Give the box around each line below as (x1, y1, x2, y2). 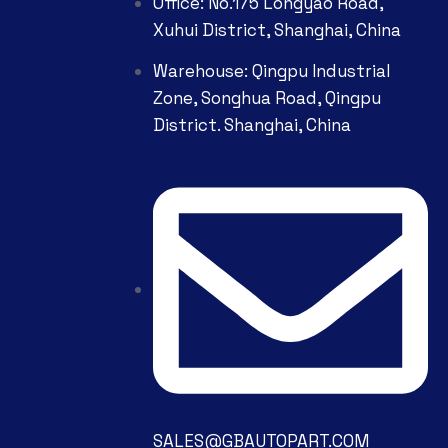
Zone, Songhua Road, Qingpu (153, 87, 381, 110)
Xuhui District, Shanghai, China (153, 19, 401, 42)
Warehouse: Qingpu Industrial (153, 60, 391, 83)
